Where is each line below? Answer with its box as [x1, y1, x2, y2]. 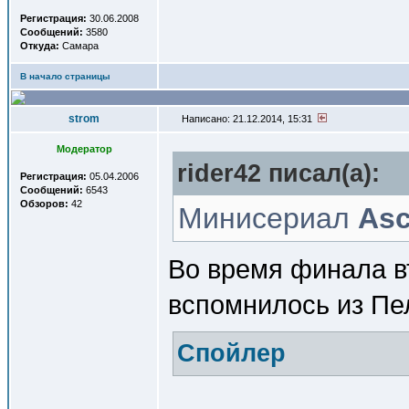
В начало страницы [20, 71, 110, 81]
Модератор [56, 143, 112, 154]
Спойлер [177, 340, 286, 367]
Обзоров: [20, 198, 68, 209]
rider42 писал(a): [177, 160, 380, 187]
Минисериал [178, 202, 358, 235]
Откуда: [20, 40, 59, 51]
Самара [59, 40, 99, 51]
